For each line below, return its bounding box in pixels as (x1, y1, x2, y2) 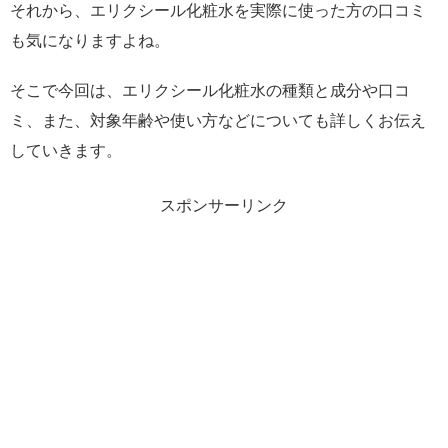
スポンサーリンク (160, 195, 288, 214)
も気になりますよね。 (10, 30, 170, 49)
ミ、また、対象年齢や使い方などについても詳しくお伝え (10, 110, 426, 129)
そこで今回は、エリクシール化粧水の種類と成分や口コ (10, 80, 410, 99)
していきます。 (10, 140, 122, 159)
